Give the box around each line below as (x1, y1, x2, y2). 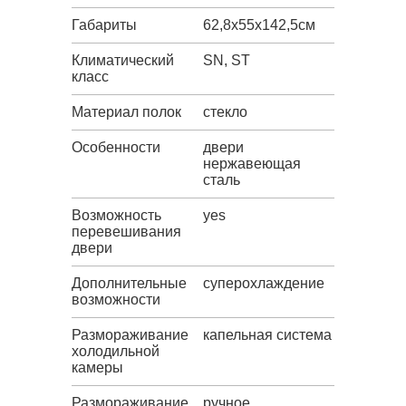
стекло (203, 104, 247, 121)
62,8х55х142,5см (203, 17, 315, 34)
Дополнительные (72, 275, 187, 292)
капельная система (203, 327, 332, 343)
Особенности (72, 140, 160, 156)
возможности (72, 292, 160, 308)
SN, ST (203, 53, 250, 69)
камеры (72, 360, 123, 376)
